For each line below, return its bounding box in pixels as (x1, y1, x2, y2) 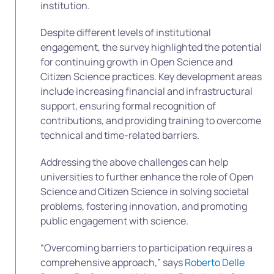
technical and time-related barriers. (40, 128, 199, 142)
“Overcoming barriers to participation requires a (40, 241, 253, 254)
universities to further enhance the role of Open (40, 170, 254, 183)
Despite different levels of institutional (40, 26, 211, 39)
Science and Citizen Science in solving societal (40, 185, 249, 198)
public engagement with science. (40, 214, 188, 228)
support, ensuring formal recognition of (40, 99, 216, 113)
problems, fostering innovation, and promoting (40, 199, 247, 213)
